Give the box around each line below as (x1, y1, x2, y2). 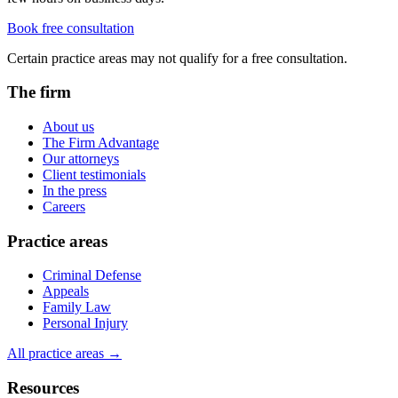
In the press (43, 182, 107, 198)
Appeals (43, 283, 89, 299)
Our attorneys (43, 150, 119, 166)
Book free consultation (7, 20, 134, 36)
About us (43, 118, 94, 134)
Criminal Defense (43, 267, 141, 283)
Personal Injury (43, 315, 128, 331)
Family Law (43, 299, 111, 315)
